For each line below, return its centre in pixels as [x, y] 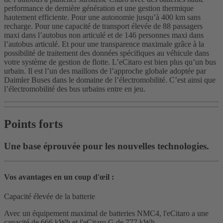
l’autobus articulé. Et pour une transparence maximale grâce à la [104, 44]
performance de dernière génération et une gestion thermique [99, 8]
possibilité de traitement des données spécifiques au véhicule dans [107, 53]
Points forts [33, 124]
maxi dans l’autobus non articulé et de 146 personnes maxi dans [104, 35]
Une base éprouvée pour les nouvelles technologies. [107, 146]
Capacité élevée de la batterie [50, 196]
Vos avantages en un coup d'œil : [59, 177]
